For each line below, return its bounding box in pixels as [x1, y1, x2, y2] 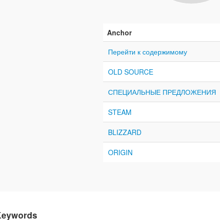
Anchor [107, 27, 132, 37]
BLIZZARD [108, 127, 141, 137]
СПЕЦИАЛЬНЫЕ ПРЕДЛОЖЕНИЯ [108, 86, 216, 97]
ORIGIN [108, 147, 133, 157]
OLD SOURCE [108, 66, 153, 77]
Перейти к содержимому [108, 46, 187, 56]
